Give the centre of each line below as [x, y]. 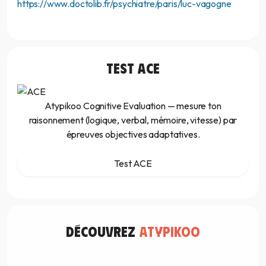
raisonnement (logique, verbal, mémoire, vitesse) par [133, 120]
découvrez [102, 231]
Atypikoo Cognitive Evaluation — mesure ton [133, 106]
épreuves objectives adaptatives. [133, 134]
